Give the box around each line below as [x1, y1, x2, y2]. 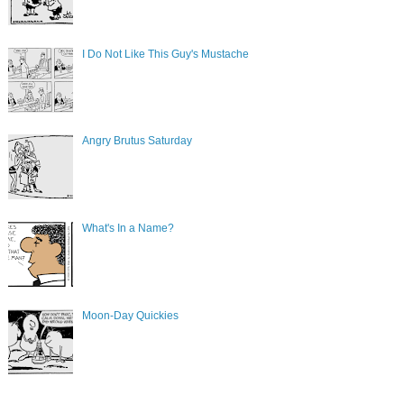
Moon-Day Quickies [81, 309, 179, 323]
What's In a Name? [81, 222, 174, 235]
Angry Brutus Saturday [81, 134, 192, 148]
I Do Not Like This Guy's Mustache [81, 47, 249, 60]
